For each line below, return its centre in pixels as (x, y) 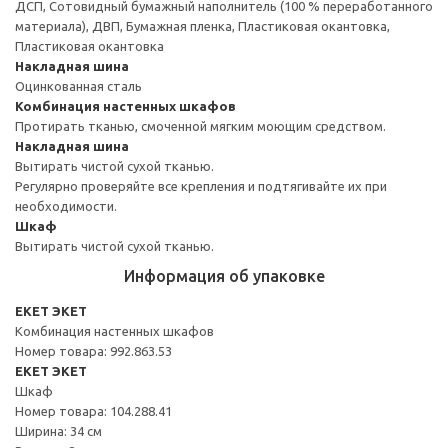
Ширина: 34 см (58, 430)
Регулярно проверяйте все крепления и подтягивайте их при (201, 185)
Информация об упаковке (224, 275)
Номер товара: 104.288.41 (93, 410)
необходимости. (66, 205)
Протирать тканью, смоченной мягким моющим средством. (200, 125)
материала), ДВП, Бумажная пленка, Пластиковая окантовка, (202, 25)
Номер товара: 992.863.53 (93, 350)
